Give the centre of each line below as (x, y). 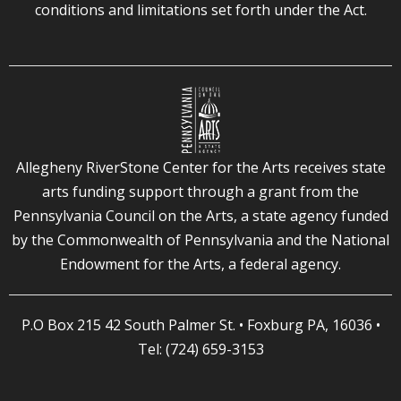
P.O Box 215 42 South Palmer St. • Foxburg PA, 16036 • (200, 324)
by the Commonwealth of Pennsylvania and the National (200, 239)
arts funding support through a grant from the (200, 191)
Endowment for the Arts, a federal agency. (200, 264)
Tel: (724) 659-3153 (200, 349)
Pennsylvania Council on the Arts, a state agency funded (200, 215)
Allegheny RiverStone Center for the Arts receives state (200, 167)
